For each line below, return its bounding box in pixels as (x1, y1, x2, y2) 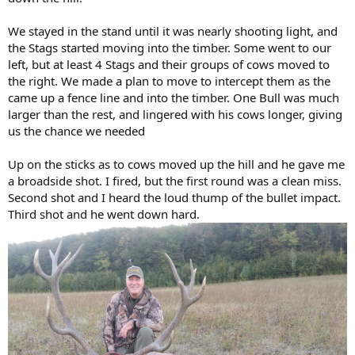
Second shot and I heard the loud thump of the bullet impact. (8, 189, 341, 205)
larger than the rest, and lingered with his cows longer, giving (8, 105, 342, 122)
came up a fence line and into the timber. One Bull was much (8, 89, 339, 105)
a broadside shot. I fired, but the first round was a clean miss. (8, 172, 342, 189)
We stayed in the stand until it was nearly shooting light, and (8, 22, 338, 39)
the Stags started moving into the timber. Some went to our (8, 39, 331, 55)
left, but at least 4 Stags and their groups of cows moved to (8, 55, 330, 72)
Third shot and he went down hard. (8, 205, 200, 222)
